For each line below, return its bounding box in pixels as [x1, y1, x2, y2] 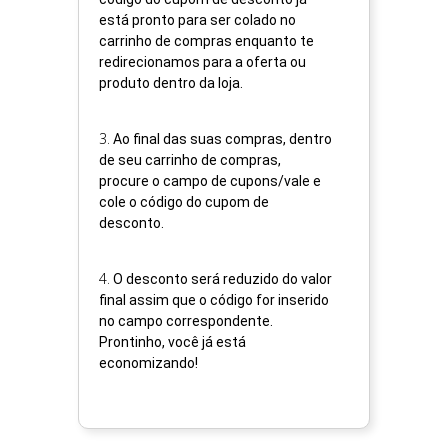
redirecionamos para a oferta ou [99, 54, 306, 71]
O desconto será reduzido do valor [113, 271, 332, 288]
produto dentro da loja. [99, 75, 243, 92]
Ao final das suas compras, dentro [113, 131, 332, 148]
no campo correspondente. [99, 313, 273, 330]
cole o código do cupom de [99, 194, 269, 211]
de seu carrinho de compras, [99, 152, 281, 169]
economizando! [99, 355, 198, 372]
